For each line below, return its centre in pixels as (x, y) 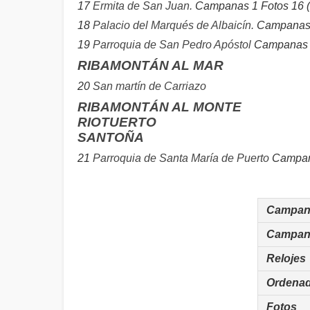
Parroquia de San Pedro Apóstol (172, 45)
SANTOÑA (111, 137)
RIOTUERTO (117, 122)
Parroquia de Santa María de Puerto (181, 158)
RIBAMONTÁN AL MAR (151, 65)
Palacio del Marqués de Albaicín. (175, 25)
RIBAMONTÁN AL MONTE (159, 107)
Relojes (286, 258)
